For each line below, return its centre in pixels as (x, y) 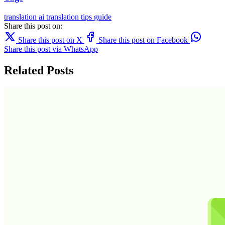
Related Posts (39, 70)
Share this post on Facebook (143, 40)
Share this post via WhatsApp (51, 49)
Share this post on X (50, 40)
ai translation (60, 17)
